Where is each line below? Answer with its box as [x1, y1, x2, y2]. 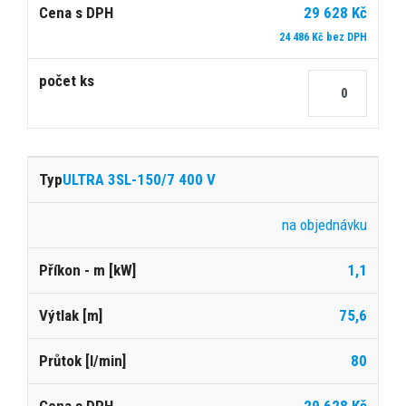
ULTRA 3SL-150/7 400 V [63, 169, 216, 188]
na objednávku [282, 215, 367, 234]
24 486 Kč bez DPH [279, 30, 367, 43]
